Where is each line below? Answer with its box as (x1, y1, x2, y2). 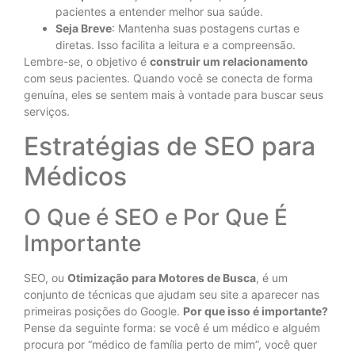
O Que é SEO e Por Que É (24, 203, 288, 231)
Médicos (24, 160, 127, 192)
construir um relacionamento (150, 55, 308, 69)
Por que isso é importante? (183, 303, 328, 318)
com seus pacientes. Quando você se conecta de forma (24, 71, 313, 86)
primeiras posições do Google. (24, 303, 183, 318)
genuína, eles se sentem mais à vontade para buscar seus (24, 88, 323, 102)
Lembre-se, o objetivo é (24, 55, 150, 69)
